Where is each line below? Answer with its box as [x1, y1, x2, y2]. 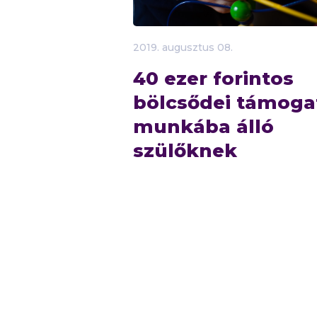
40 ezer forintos [133, 67, 294, 90]
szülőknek [133, 139, 237, 162]
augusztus [162, 41, 214, 53]
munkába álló [133, 115, 274, 138]
